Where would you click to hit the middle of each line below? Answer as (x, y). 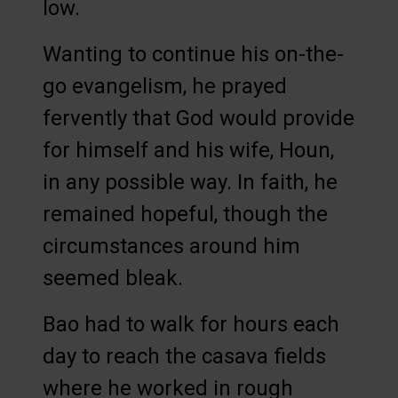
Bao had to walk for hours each (191, 325)
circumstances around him (171, 247)
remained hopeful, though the (185, 215)
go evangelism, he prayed (165, 87)
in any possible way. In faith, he (190, 183)
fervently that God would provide (199, 119)
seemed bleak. (113, 279)
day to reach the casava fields (184, 357)
